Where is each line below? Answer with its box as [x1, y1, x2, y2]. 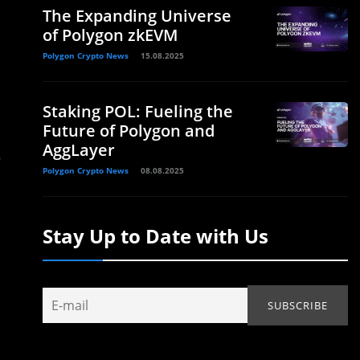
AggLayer [43, 138, 115, 161]
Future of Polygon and [43, 119, 215, 141]
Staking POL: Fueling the [43, 100, 233, 122]
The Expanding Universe [43, 4, 231, 27]
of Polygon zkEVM [43, 23, 178, 46]
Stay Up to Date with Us [43, 222, 268, 249]
